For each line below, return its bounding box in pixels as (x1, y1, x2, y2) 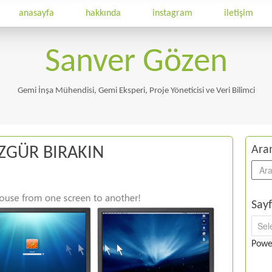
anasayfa (19, 8, 54, 18)
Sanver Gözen (44, 46, 228, 80)
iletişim (224, 8, 253, 18)
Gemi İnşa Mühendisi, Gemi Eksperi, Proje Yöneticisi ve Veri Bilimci (17, 86, 255, 95)
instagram (152, 8, 192, 18)
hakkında (86, 8, 121, 18)
